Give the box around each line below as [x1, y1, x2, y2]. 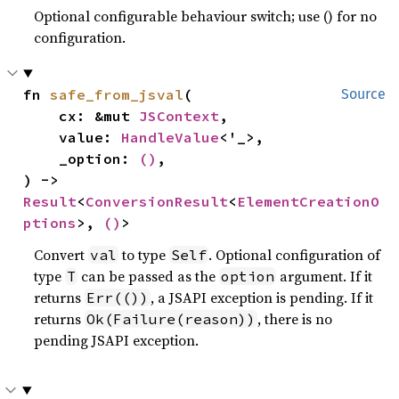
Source [341, 85, 386, 102]
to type [118, 245, 170, 265]
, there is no [257, 309, 333, 329]
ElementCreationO [237, 192, 380, 210]
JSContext [139, 107, 220, 125]
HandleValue [121, 128, 220, 146]
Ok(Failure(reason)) [86, 310, 256, 328]
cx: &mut [59, 107, 140, 125]
